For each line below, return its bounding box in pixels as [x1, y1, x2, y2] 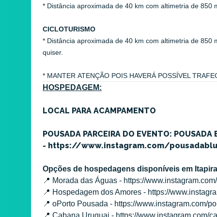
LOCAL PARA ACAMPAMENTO [43, 106, 156, 115]
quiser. [43, 48, 63, 56]
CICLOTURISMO [43, 25, 95, 33]
